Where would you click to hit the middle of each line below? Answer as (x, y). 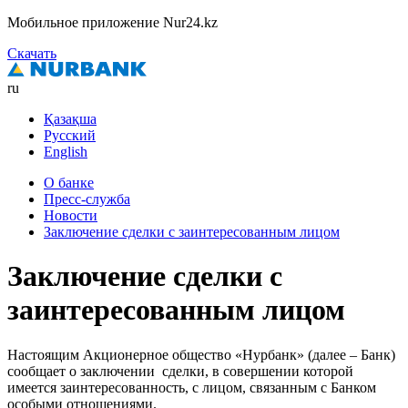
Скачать (32, 53)
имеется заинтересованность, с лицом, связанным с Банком (192, 387)
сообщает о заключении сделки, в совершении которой (180, 371)
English (66, 152)
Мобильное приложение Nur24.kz (112, 22)
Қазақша (70, 119)
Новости (71, 215)
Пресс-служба (87, 199)
